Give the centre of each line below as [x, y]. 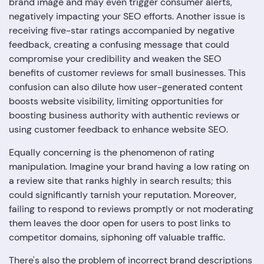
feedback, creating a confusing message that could [119, 45]
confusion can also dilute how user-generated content [126, 87]
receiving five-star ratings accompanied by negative [122, 31]
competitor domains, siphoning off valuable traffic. [117, 237]
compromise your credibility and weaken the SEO [115, 59]
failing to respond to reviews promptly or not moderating [131, 209]
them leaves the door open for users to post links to [120, 223]
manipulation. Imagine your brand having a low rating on [129, 167]
